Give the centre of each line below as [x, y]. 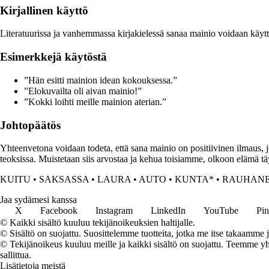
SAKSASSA [64, 180]
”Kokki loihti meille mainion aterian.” [95, 101]
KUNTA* [194, 180]
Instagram [114, 211]
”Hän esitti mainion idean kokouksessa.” [101, 80]
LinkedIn [168, 211]
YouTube [221, 211]
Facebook [59, 211]
